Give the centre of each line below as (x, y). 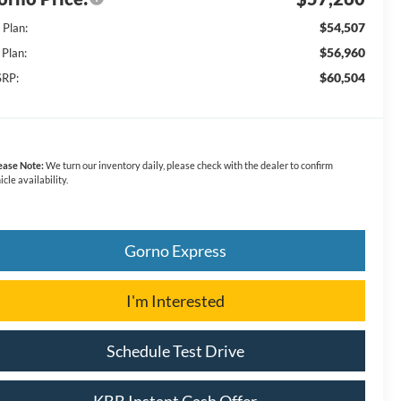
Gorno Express (175, 251)
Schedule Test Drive (175, 351)
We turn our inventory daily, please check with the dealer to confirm (189, 166)
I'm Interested (175, 301)
